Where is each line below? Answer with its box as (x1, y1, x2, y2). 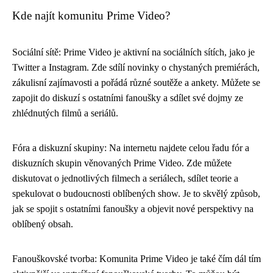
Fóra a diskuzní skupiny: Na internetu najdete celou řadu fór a (12, 142, 249, 153)
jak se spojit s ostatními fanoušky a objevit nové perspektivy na (12, 203, 253, 214)
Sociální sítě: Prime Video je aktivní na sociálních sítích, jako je (12, 46, 255, 57)
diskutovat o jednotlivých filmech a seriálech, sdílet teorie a (12, 172, 238, 183)
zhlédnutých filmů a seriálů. (12, 107, 118, 118)
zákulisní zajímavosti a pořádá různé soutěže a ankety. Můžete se (12, 77, 260, 88)
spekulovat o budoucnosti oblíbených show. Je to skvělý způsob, (12, 188, 260, 199)
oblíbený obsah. (12, 218, 73, 229)
